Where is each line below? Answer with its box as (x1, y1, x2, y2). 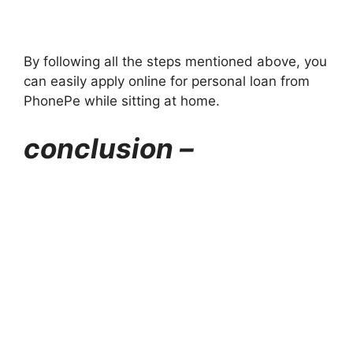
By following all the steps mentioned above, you (24, 54, 327, 70)
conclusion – (24, 131, 194, 165)
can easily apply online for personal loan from (24, 73, 310, 90)
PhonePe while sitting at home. (24, 93, 220, 110)
